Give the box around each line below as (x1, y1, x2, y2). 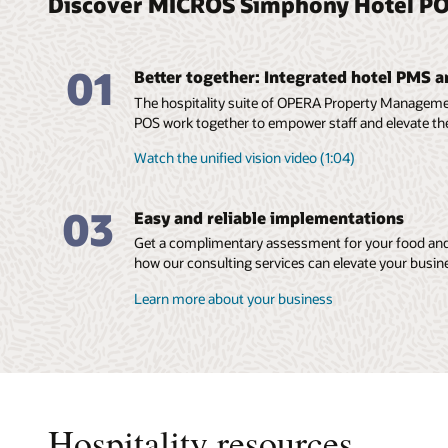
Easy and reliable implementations (134, 207, 405, 229)
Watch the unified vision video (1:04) (134, 148, 356, 168)
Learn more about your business (134, 289, 334, 309)
